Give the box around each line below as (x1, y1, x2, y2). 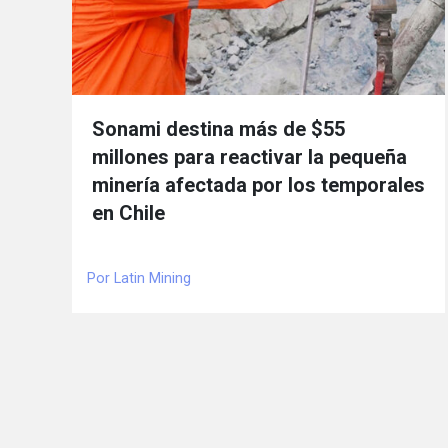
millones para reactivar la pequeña (92, 144, 407, 169)
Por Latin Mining (87, 269, 191, 287)
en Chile (92, 200, 165, 225)
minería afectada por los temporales (92, 172, 425, 197)
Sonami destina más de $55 (92, 116, 345, 141)
